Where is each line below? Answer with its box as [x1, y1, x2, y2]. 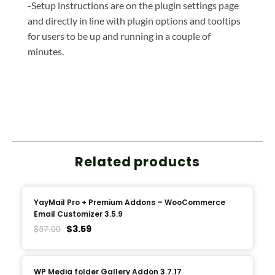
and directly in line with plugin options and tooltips [28, 14, 241, 26]
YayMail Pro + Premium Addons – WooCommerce [34, 197, 226, 208]
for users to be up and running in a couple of [28, 29, 211, 42]
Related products [75, 153, 200, 171]
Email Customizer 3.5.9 [34, 209, 123, 220]
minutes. [28, 45, 64, 57]
